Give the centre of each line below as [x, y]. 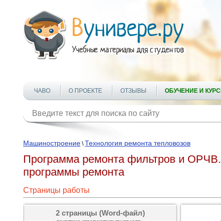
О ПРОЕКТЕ [85, 91]
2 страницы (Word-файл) [100, 213]
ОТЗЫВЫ [133, 91]
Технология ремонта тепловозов [138, 143]
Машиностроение [52, 143]
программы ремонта [74, 172]
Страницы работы [56, 190]
